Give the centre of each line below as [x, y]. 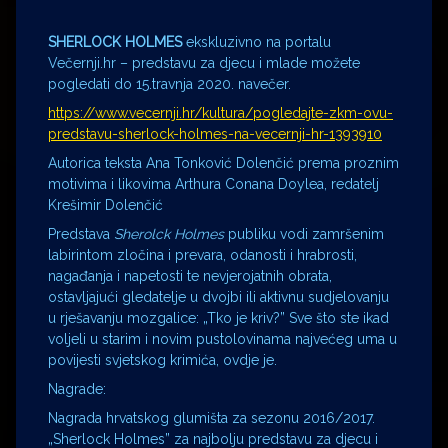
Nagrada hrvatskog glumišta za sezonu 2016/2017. [211, 417]
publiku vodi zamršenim [304, 233]
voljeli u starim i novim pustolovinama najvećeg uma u [222, 338]
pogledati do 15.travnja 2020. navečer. [169, 83]
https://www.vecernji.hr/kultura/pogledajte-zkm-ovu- [220, 112]
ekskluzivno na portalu [256, 41]
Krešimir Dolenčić [105, 204]
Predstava [81, 233]
